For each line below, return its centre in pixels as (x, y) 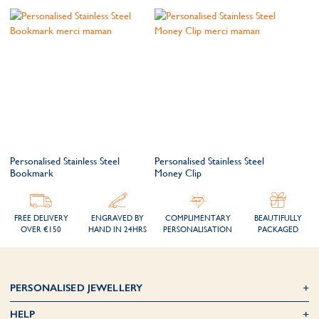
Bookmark (32, 173)
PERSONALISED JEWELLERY (77, 288)
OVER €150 (41, 229)
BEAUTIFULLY (278, 218)
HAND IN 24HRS (118, 229)
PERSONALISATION (198, 229)
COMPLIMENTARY (198, 218)
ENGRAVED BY (118, 218)
